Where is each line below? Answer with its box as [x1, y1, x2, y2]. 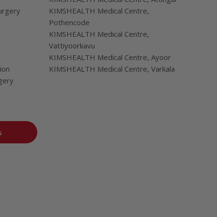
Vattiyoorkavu [48, 41, 95, 50]
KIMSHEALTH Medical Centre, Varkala [48, 64, 175, 74]
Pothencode [48, 17, 90, 27]
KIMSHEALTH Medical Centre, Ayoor [48, 52, 171, 62]
